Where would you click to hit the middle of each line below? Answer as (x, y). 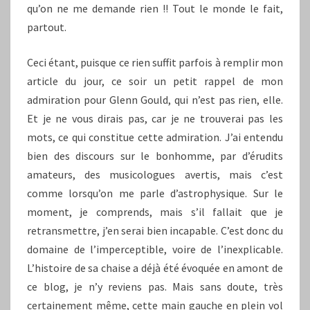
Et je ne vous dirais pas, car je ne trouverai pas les (155, 118)
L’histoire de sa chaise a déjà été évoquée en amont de (155, 267)
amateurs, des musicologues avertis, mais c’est (155, 174)
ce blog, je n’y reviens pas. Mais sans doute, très (155, 286)
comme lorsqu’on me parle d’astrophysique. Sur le (155, 193)
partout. (47, 27)
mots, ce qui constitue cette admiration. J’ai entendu (155, 137)
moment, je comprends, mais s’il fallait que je (155, 211)
